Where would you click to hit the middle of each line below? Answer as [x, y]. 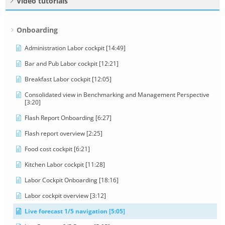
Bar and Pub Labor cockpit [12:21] [72, 63]
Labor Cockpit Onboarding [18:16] [72, 180]
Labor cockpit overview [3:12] [65, 195]
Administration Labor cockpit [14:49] [75, 48]
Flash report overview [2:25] [64, 133]
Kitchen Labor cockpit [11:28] [65, 164]
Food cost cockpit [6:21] [57, 149]
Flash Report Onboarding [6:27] [68, 118]
